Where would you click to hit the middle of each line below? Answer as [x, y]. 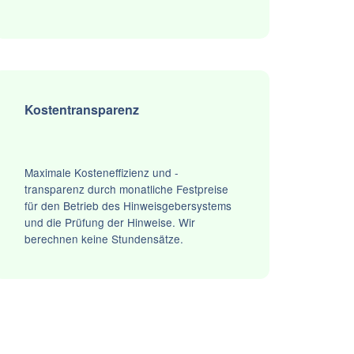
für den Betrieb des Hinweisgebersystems [128, 206]
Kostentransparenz [81, 110]
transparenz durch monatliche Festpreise [126, 189]
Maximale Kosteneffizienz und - [101, 173]
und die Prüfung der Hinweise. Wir [109, 222]
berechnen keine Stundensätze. [104, 239]
